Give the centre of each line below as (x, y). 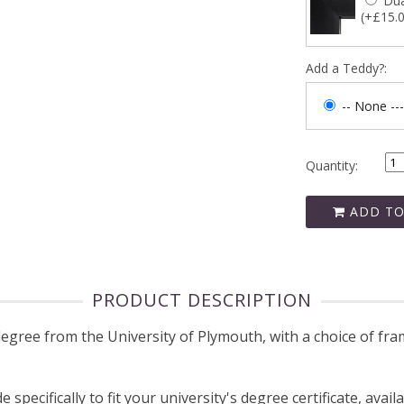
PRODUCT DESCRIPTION (202, 300)
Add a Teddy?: (346, 68)
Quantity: (332, 165)
